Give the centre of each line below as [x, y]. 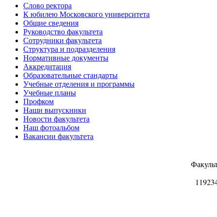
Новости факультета [56, 119]
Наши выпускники [55, 110]
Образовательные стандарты [70, 75]
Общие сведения [51, 23]
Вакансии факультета [58, 136]
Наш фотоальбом [51, 127]
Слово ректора [47, 5]
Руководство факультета [63, 31]
